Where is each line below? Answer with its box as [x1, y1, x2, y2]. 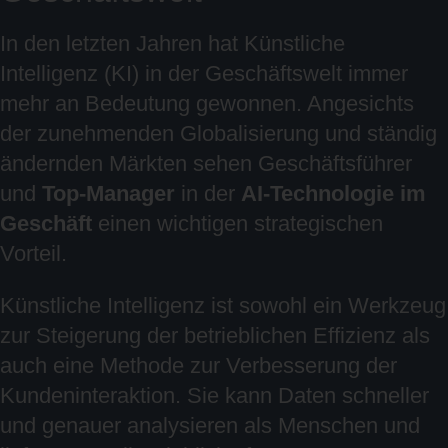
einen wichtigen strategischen [92, 211, 383, 236]
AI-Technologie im [241, 181, 426, 206]
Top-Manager [42, 181, 175, 206]
